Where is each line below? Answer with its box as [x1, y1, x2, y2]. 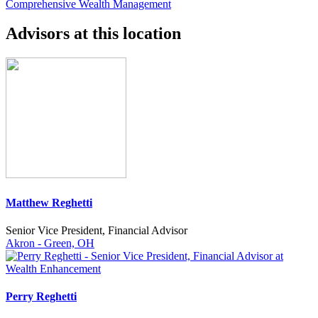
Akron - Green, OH [6, 236, 94, 249]
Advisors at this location [6, 24, 181, 43]
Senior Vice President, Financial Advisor [6, 224, 187, 236]
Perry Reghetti [6, 290, 77, 303]
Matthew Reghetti [6, 196, 92, 209]
